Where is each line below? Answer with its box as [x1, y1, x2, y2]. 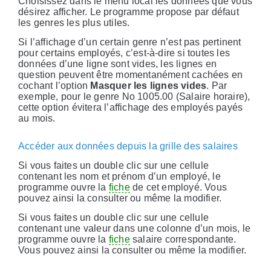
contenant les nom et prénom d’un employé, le [18, 171, 221, 182]
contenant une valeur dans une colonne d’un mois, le [18, 223, 251, 234]
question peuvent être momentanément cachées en [18, 70, 243, 80]
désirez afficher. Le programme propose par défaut [18, 7, 239, 18]
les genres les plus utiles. [18, 18, 130, 28]
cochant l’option [18, 80, 91, 91]
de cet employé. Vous [129, 182, 227, 193]
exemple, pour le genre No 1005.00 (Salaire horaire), [18, 91, 250, 102]
